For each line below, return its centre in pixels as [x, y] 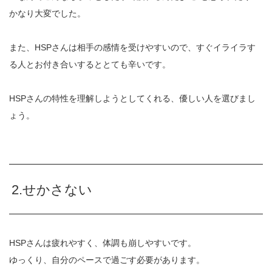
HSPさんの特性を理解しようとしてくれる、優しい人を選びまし [132, 99]
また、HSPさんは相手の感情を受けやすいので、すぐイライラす [132, 48]
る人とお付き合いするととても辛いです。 [90, 65]
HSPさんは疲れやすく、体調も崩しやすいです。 [103, 243]
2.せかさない [52, 190]
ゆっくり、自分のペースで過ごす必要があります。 [107, 260]
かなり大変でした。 [47, 14]
